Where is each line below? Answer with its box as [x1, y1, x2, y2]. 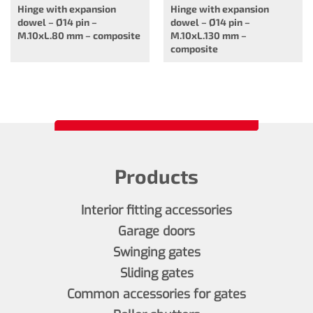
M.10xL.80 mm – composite [17, 29, 140, 41]
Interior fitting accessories [81, 201, 232, 219]
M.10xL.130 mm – [170, 29, 247, 41]
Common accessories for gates [67, 285, 246, 303]
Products [115, 163, 198, 188]
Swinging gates [112, 243, 201, 261]
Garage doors [118, 222, 195, 240]
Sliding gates [119, 264, 194, 282]
